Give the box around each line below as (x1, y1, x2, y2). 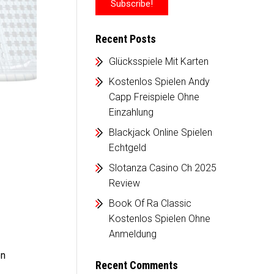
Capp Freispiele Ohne (108, 91, 199, 103)
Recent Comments (95, 259, 178, 272)
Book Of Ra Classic (108, 198, 191, 209)
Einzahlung (108, 106, 154, 118)
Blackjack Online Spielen (108, 127, 212, 138)
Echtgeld (108, 142, 146, 154)
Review (108, 177, 140, 189)
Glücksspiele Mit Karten (108, 56, 209, 67)
